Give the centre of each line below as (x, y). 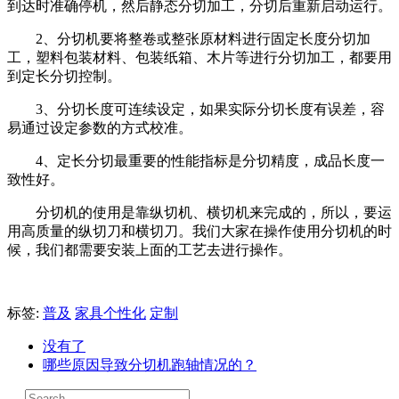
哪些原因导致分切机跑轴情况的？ (150, 364)
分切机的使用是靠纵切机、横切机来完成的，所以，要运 (214, 212)
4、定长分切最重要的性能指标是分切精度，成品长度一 (210, 160)
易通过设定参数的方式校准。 (100, 127)
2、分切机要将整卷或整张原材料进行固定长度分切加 (203, 38)
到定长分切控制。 (66, 76)
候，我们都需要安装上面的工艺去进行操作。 (150, 249)
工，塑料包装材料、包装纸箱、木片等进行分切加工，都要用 (199, 57)
